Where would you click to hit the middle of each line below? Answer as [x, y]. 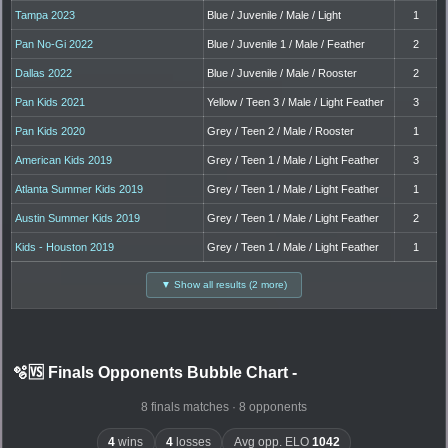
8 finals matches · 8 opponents [224, 407]
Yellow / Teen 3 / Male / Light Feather [296, 102]
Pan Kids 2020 [50, 131]
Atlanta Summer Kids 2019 [79, 189]
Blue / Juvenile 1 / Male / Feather [286, 44]
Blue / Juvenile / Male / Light [274, 15]
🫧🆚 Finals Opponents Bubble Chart [152, 373]
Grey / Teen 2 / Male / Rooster [281, 131]
